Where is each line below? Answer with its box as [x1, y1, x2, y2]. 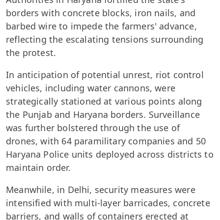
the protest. [6, 47, 56, 58]
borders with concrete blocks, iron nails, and [6, 7, 196, 19]
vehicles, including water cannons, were [6, 82, 176, 94]
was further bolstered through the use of [6, 122, 180, 134]
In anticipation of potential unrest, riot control [6, 69, 204, 81]
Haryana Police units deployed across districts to [6, 148, 214, 160]
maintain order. [6, 162, 73, 173]
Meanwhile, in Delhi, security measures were [6, 184, 195, 195]
